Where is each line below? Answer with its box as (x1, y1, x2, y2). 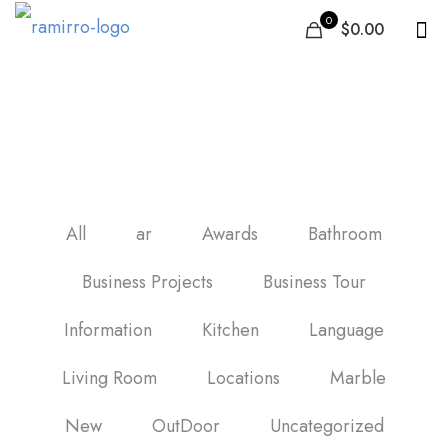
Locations (207, 365, 280, 391)
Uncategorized (269, 413, 384, 439)
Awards (202, 221, 258, 247)
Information (64, 317, 152, 343)
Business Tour (263, 269, 366, 295)
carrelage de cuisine (72, 107, 376, 157)
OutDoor (151, 413, 220, 439)
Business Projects (82, 269, 213, 295)
